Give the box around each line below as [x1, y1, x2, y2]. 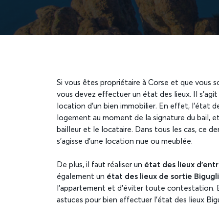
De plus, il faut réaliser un [57, 161, 144, 169]
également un [57, 173, 107, 181]
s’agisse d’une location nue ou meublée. [57, 137, 195, 146]
